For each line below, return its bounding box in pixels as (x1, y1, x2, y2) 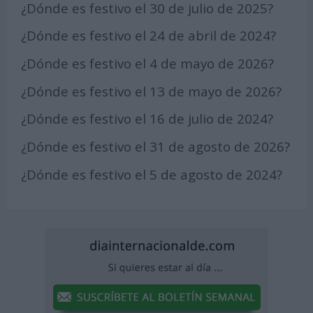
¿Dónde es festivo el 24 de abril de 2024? (21, 27, 277, 45)
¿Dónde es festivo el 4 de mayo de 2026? (21, 54, 275, 72)
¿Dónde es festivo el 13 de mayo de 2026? (21, 82, 282, 100)
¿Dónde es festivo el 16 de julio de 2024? (21, 110, 274, 128)
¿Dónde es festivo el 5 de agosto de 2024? (21, 165, 283, 183)
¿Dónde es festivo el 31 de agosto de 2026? (21, 138, 291, 156)
